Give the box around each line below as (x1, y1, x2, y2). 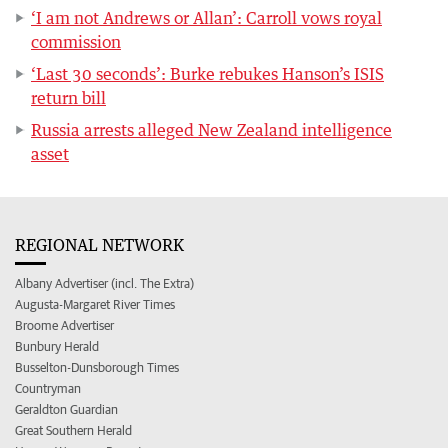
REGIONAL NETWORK (15, 234, 184, 255)
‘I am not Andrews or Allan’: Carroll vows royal (31, 7, 382, 28)
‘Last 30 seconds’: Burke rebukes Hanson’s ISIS (31, 63, 384, 84)
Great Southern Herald (15, 422, 132, 438)
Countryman (15, 380, 81, 396)
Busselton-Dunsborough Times (15, 359, 179, 375)
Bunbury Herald (15, 338, 99, 354)
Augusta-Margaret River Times (15, 296, 175, 312)
